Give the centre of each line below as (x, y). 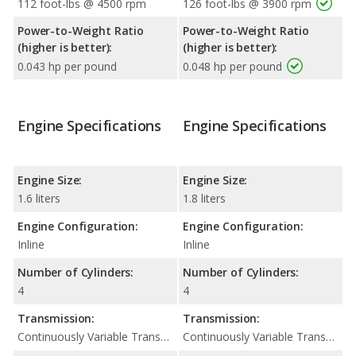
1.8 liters (204, 198)
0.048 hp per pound (232, 66)
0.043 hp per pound (67, 66)
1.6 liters (39, 198)
